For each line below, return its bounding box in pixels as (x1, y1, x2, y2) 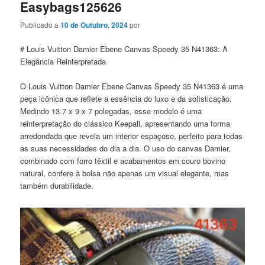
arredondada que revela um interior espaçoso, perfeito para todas (20, 130, 243, 142)
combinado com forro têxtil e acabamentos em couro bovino (20, 155, 226, 167)
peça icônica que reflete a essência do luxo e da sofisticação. (20, 93, 232, 105)
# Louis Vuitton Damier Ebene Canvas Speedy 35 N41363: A (20, 43, 228, 55)
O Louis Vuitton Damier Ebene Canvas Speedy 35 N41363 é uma (20, 80, 244, 92)
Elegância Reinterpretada (20, 56, 106, 67)
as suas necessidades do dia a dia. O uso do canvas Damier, (20, 143, 231, 154)
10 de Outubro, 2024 (60, 20, 128, 31)
